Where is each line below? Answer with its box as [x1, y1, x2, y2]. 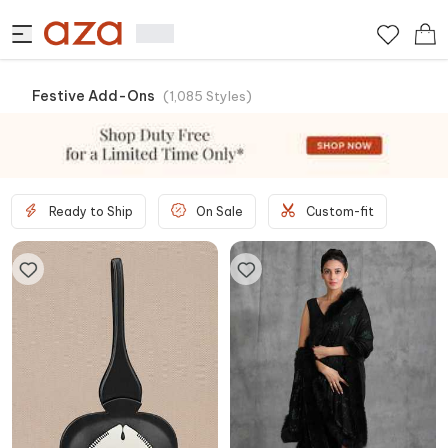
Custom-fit [306, 203, 374, 219]
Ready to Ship [49, 203, 133, 219]
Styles [206, 88, 246, 104]
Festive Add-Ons [32, 87, 155, 105]
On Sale [196, 203, 243, 219]
